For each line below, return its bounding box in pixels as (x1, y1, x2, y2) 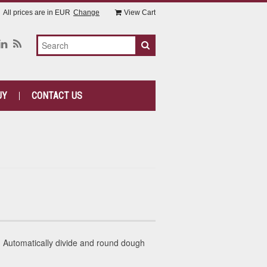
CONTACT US (31, 90, 82, 101)
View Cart (124, 8, 156, 17)
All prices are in (3, 8, 55, 17)
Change (73, 8, 100, 17)
